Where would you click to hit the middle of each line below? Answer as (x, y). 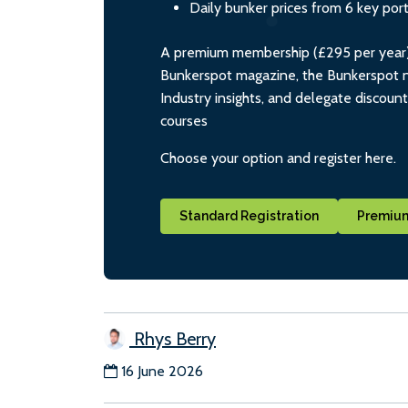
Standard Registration (249, 216)
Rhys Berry (173, 339)
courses (184, 120)
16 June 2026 (162, 372)
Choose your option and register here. (278, 158)
